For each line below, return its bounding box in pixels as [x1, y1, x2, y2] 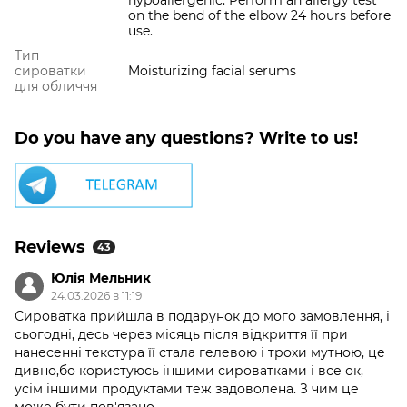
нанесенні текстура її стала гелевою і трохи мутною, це [15, 344, 385, 362]
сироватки [15, 63, 86, 80]
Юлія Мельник [51, 270, 151, 287]
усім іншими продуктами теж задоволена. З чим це [15, 381, 359, 398]
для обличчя [15, 78, 97, 95]
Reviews [15, 237, 85, 258]
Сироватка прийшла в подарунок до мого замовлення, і [15, 308, 390, 325]
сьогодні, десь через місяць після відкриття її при [15, 326, 348, 343]
